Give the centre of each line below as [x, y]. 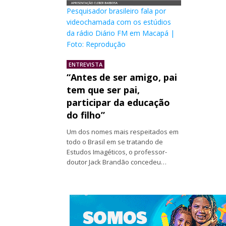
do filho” [86, 115]
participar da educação [118, 102]
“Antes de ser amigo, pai [122, 77]
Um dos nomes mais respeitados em [123, 131]
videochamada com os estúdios [119, 22]
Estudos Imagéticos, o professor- [117, 152]
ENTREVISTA [86, 64]
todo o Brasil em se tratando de [115, 142]
